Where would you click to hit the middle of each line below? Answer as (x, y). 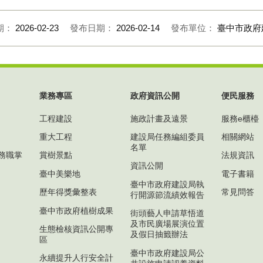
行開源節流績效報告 (167, 195)
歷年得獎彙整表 (68, 192)
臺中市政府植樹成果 (76, 210)
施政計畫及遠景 (159, 118)
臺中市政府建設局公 (167, 253)
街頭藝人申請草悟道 (167, 213)
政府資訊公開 (155, 96)
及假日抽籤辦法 (159, 235)
